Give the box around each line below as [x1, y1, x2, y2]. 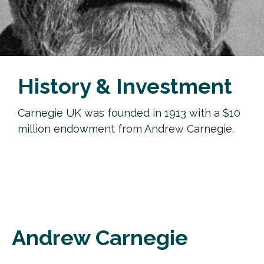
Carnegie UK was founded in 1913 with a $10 [18, 107, 240, 120]
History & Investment [18, 74, 232, 99]
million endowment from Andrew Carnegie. [18, 123, 234, 136]
